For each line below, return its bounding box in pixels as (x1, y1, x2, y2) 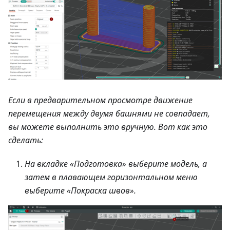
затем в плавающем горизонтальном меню (25, 171, 198, 183)
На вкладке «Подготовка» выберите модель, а (25, 158, 207, 169)
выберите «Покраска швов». (25, 184, 136, 196)
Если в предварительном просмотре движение (8, 94, 193, 106)
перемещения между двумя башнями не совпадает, (8, 107, 210, 119)
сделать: (8, 134, 43, 146)
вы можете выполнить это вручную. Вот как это (8, 121, 207, 132)
